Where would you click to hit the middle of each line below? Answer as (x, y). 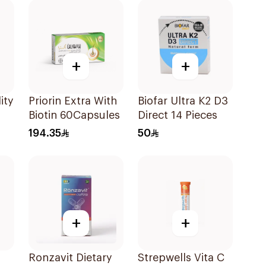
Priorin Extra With (73, 101)
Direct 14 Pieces (178, 115)
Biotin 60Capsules (74, 115)
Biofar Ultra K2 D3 (183, 101)
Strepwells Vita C (181, 258)
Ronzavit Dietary (70, 258)
